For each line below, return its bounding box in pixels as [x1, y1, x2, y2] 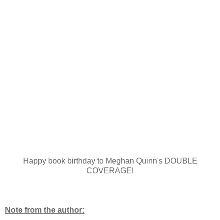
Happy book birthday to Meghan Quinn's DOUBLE [23, 157, 197, 165]
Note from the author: [5, 206, 84, 215]
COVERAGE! [86, 166, 134, 175]
